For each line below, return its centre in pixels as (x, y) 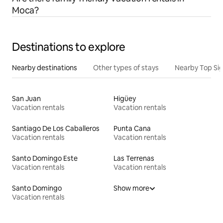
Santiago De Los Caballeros (56, 128)
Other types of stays (126, 67)
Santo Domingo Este (45, 158)
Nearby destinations (45, 67)
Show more (131, 188)
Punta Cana (132, 128)
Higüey (125, 98)
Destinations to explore (69, 47)
